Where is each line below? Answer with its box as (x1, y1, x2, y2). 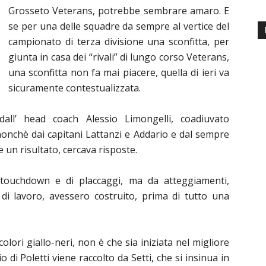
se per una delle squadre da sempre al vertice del (8, 20, 229, 33)
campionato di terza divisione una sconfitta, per (8, 35, 229, 48)
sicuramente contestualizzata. (8, 81, 141, 94)
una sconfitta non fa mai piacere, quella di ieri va (8, 66, 229, 79)
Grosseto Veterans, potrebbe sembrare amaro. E (8, 4, 229, 17)
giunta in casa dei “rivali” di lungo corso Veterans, (8, 50, 229, 64)
